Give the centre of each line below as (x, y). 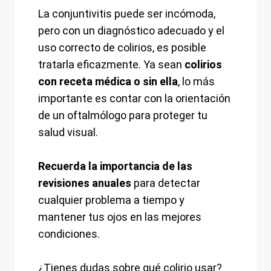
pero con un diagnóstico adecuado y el (132, 31)
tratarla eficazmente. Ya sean (112, 65)
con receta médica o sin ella (108, 82)
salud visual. (68, 132)
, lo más (197, 82)
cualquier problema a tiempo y (112, 200)
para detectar (166, 183)
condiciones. (69, 234)
